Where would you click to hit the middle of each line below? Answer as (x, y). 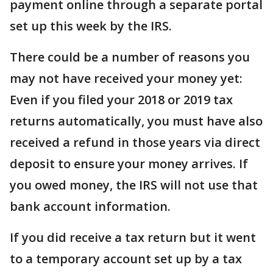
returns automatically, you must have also (136, 121)
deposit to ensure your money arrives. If (129, 164)
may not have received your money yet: (126, 78)
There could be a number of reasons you (130, 57)
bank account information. (90, 206)
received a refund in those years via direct (135, 142)
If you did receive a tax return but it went (133, 237)
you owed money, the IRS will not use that (134, 185)
